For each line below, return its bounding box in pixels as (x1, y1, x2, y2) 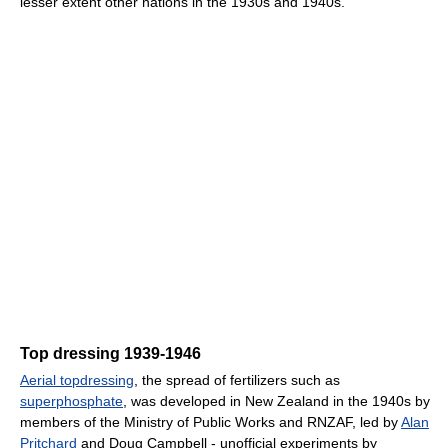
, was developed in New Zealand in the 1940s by (123, 392, 430, 409)
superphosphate (20, 392, 123, 409)
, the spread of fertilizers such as (134, 371, 340, 388)
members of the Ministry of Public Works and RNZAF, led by (20, 413, 401, 430)
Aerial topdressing (20, 371, 134, 388)
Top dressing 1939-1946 (20, 344, 201, 362)
